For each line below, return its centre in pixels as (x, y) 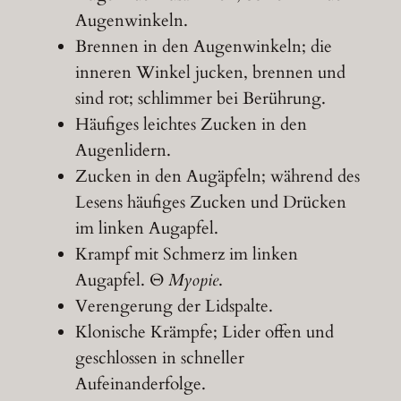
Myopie (191, 280)
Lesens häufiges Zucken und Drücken (210, 202)
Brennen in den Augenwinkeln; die (203, 46)
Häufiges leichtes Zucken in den (191, 124)
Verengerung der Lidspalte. (174, 306)
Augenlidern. (123, 150)
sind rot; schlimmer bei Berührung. (200, 98)
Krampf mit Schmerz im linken (186, 254)
